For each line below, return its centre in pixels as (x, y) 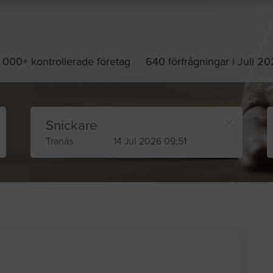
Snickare (71, 126)
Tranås (59, 142)
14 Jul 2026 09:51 (150, 142)
